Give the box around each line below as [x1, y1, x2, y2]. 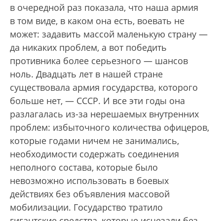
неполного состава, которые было [10, 161, 158, 173]
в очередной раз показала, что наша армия [10, 1, 198, 13]
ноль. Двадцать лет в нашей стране [10, 68, 163, 80]
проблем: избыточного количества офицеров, [10, 121, 209, 133]
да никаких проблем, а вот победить [10, 41, 167, 53]
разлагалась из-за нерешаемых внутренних [10, 108, 199, 120]
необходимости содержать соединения [10, 148, 179, 160]
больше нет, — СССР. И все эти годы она [10, 95, 185, 107]
